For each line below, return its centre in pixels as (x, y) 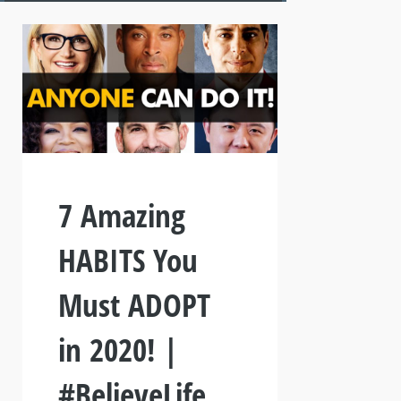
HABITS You (128, 260)
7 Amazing (122, 215)
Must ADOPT (134, 304)
